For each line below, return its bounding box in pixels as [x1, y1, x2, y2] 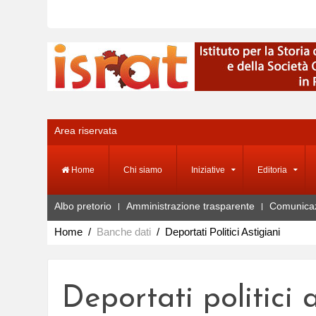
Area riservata [54, 125, 117, 136]
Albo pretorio [54, 200, 111, 212]
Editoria [257, 165, 287, 175]
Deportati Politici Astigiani [165, 226, 280, 238]
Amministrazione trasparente [126, 200, 255, 212]
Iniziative [191, 165, 225, 175]
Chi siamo [123, 165, 162, 175]
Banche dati [97, 226, 151, 238]
